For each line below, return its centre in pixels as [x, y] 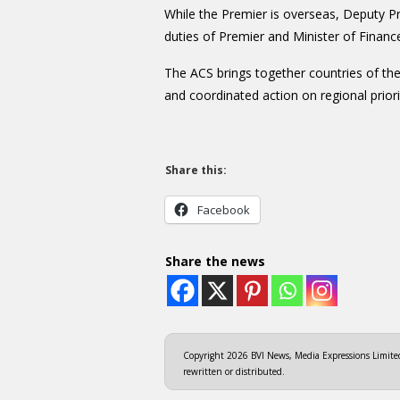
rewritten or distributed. [234, 372]
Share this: [196, 170]
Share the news [215, 261]
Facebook [224, 210]
